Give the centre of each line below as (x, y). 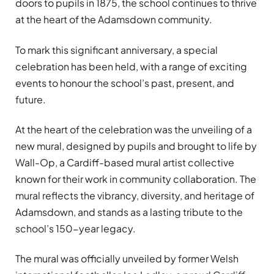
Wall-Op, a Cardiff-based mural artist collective (125, 163)
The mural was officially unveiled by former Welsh (127, 259)
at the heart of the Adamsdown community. (114, 20)
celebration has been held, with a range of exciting (131, 66)
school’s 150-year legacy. (76, 229)
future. (31, 99)
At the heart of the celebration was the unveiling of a (134, 130)
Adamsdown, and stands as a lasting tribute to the (129, 212)
